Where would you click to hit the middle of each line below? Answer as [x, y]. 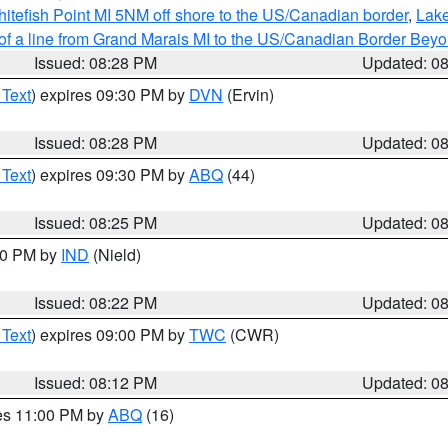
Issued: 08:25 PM [96, 222]
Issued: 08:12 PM [96, 382]
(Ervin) [248, 94]
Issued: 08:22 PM [96, 302]
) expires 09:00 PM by [110, 334]
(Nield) [115, 254]
